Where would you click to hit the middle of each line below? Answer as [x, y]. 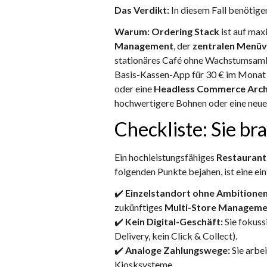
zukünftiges [139, 207]
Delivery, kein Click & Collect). [176, 236]
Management [144, 46]
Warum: [132, 32]
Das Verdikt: [142, 10]
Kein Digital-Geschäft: [174, 222]
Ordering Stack [185, 32]
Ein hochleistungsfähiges [165, 157]
